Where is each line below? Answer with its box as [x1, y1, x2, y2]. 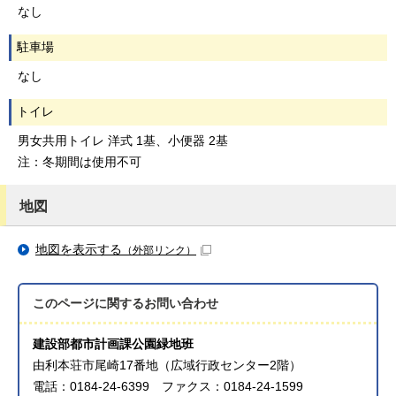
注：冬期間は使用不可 [18, 155, 141, 169]
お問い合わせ [144, 296, 219, 310]
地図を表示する [35, 242, 122, 256]
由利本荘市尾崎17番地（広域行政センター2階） [33, 358, 302, 372]
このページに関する [33, 296, 145, 310]
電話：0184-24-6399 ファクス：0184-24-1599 [33, 379, 304, 393]
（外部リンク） [122, 243, 196, 256]
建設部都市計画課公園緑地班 [33, 337, 194, 351]
